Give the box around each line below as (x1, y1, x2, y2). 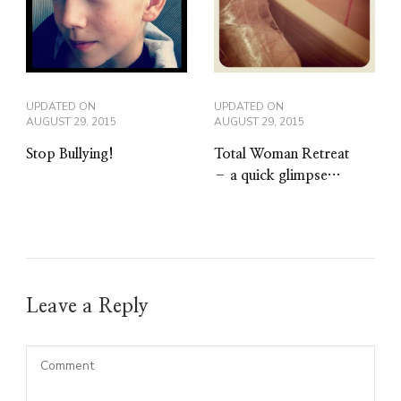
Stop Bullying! (26, 147, 114, 162)
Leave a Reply (26, 296, 154, 317)
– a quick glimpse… (214, 168, 340, 183)
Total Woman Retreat (214, 147, 349, 162)
